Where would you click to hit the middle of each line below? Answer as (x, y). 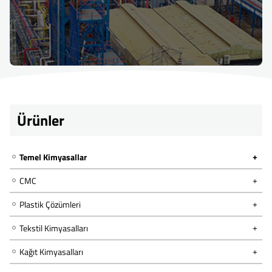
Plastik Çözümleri (50, 205)
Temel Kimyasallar (53, 157)
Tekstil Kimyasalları (54, 228)
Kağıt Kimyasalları (51, 252)
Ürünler (41, 121)
